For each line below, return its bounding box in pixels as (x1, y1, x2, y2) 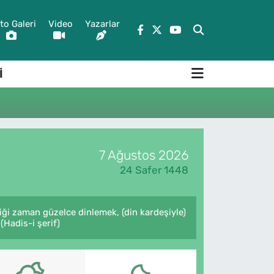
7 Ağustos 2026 (98, 147, 188, 163)
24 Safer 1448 (119, 163, 188, 176)
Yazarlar (84, 18, 120, 30)
